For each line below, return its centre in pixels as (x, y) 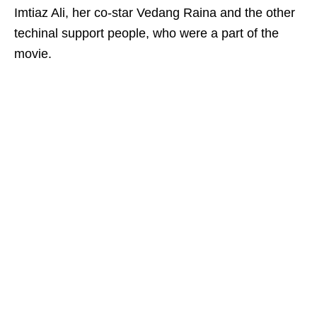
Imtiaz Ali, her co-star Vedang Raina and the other (155, 13)
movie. (33, 54)
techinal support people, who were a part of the (146, 33)
